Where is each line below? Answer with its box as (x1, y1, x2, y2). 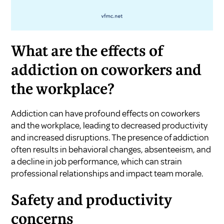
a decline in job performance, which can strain (11, 156, 182, 167)
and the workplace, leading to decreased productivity (11, 120, 208, 131)
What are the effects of (11, 45, 164, 59)
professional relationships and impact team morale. (11, 168, 204, 179)
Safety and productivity (11, 194, 172, 208)
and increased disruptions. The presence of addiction (11, 132, 209, 143)
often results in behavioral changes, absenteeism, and (11, 144, 211, 155)
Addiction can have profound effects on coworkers (11, 108, 200, 119)
